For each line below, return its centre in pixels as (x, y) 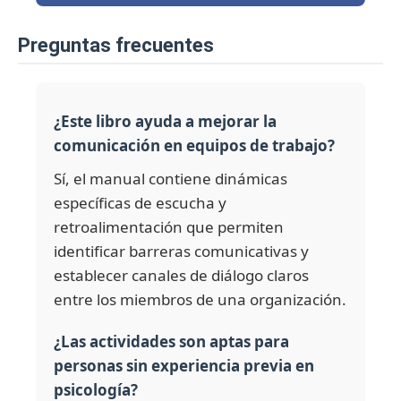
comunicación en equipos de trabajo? (194, 146)
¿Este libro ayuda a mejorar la (165, 122)
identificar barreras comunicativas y (181, 252)
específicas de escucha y (140, 203)
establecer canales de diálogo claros (181, 276)
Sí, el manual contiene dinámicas (171, 179)
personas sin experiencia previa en (184, 366)
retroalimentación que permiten (169, 227)
